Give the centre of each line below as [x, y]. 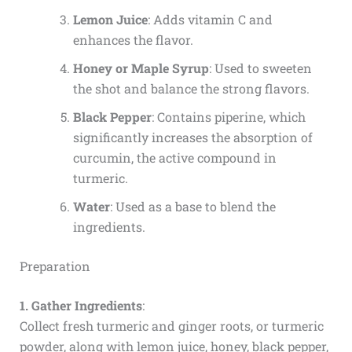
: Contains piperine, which [228, 117]
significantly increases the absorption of [192, 137]
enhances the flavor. [133, 40]
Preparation [55, 266]
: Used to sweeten [260, 68]
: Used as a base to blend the [192, 207]
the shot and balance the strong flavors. [191, 89]
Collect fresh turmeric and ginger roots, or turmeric [171, 326]
